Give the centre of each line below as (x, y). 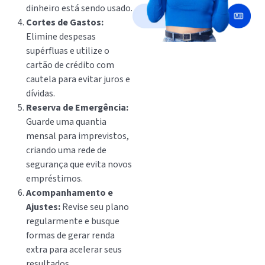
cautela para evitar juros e (78, 79)
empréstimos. (54, 178)
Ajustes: (43, 207)
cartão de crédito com (70, 65)
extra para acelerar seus (74, 249)
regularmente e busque (73, 221)
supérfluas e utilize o (68, 51)
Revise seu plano (95, 207)
